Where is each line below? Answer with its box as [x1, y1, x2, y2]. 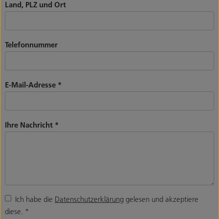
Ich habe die [15, 194, 55, 204]
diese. [5, 206, 25, 216]
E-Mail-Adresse [5, 79, 58, 89]
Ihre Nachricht [5, 119, 55, 130]
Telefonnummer [5, 39, 58, 49]
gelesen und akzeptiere [124, 194, 198, 204]
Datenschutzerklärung [55, 194, 124, 204]
